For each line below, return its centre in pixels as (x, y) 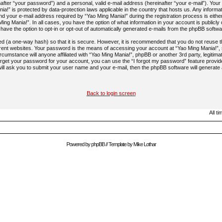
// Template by (119, 144)
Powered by (79, 144)
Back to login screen (111, 93)
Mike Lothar (144, 144)
